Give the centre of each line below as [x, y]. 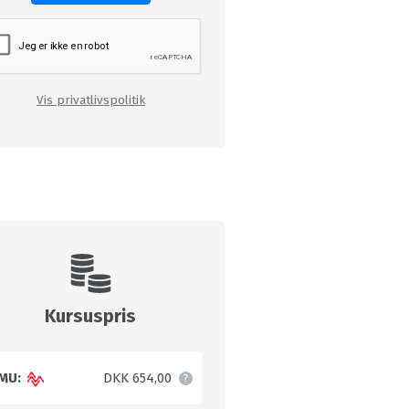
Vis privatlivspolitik [90, 100]
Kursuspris [91, 316]
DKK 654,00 [138, 378]
